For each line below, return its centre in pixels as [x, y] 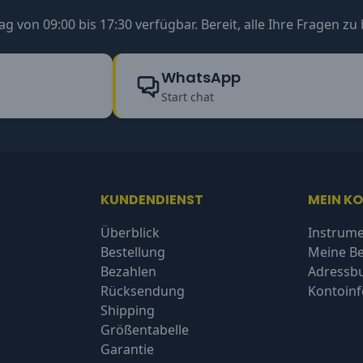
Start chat [187, 96]
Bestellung [133, 252]
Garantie [127, 350]
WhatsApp [201, 77]
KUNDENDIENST [152, 200]
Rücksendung [143, 291]
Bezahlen [128, 272]
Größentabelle [145, 330]
